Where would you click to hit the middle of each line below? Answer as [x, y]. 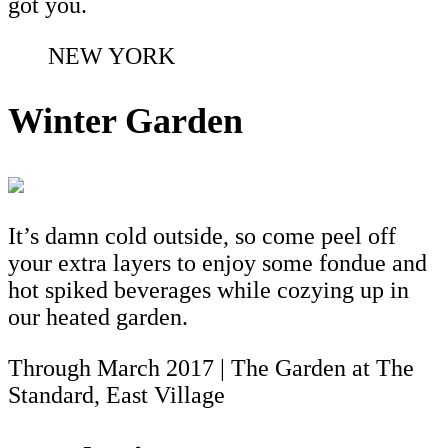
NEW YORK [111, 55]
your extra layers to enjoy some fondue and [217, 262]
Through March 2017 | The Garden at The [211, 367]
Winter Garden [125, 120]
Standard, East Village [116, 394]
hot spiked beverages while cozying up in [208, 289]
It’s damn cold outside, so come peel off [202, 235]
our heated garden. [98, 316]
